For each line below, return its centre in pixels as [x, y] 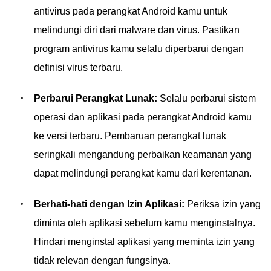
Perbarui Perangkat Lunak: [96, 98]
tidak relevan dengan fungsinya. [102, 260]
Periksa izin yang [223, 204]
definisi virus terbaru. [78, 67]
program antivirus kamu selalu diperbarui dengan [139, 49]
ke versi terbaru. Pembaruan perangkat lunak [130, 136]
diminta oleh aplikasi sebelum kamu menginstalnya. [145, 223]
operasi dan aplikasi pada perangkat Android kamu [143, 117]
